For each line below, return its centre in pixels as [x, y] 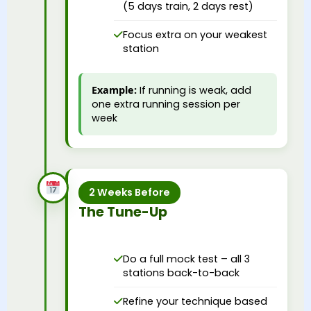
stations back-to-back [181, 272]
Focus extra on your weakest [195, 34]
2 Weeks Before [129, 192]
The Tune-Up [123, 212]
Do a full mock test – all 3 [186, 259]
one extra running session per [166, 104]
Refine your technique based [195, 301]
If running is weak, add [194, 90]
